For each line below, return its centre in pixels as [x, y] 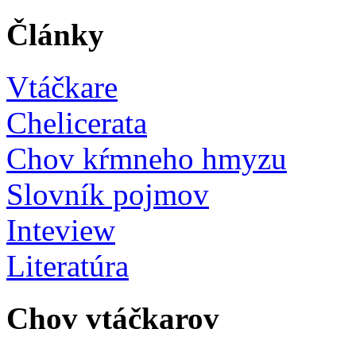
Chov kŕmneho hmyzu [147, 159]
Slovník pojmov [108, 195]
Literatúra [68, 266]
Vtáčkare [62, 87]
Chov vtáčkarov [113, 319]
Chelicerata [77, 123]
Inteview [61, 230]
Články [55, 34]
